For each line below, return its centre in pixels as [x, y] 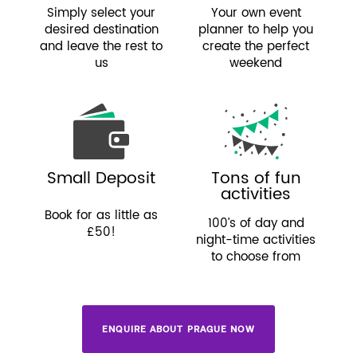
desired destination [101, 29]
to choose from [256, 257]
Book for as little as [101, 215]
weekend [256, 63]
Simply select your [101, 13]
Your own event [256, 13]
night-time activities [256, 240]
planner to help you [256, 29]
